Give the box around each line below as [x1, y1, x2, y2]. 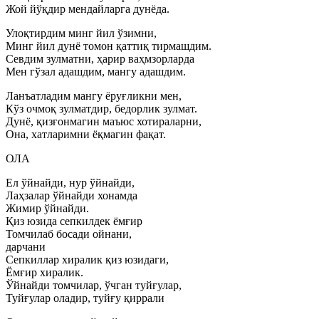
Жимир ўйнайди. [6, 202, 89, 214]
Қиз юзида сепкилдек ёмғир [6, 215, 142, 227]
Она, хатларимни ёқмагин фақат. [6, 128, 166, 140]
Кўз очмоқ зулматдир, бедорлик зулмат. [6, 103, 197, 115]
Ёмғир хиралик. [6, 266, 83, 278]
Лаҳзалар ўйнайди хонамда [6, 189, 137, 202]
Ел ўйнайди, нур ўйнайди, [6, 177, 135, 189]
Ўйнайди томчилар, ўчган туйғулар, [6, 279, 182, 291]
